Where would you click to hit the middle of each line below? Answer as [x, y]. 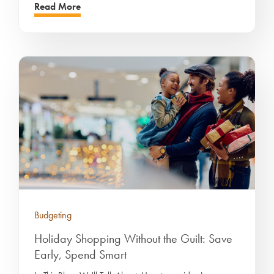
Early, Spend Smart [80, 254]
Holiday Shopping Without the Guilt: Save [133, 238]
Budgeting [53, 215]
